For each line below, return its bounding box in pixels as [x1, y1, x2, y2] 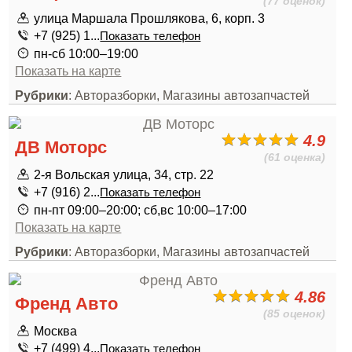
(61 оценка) [264, 151, 326, 163]
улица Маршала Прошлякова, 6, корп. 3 [34, 11, 266, 25]
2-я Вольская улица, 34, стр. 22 [34, 167, 214, 181]
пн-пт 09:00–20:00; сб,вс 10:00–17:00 [34, 203, 247, 217]
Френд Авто [15, 294, 119, 313]
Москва [34, 324, 78, 338]
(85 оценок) [263, 307, 326, 320]
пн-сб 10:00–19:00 [34, 46, 139, 60]
